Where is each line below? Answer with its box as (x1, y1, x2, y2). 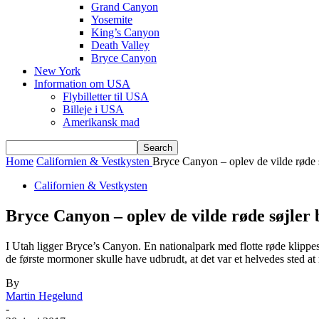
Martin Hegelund (6, 289, 83, 302)
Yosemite (91, 14, 132, 26)
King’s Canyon (91, 26, 159, 38)
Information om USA (34, 78, 130, 90)
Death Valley (91, 39, 150, 51)
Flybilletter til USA (63, 90, 149, 103)
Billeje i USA (63, 103, 124, 115)
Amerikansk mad (63, 116, 140, 128)
